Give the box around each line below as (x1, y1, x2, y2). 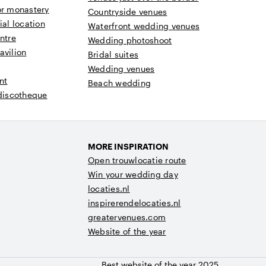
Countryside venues (88, 7, 167, 17)
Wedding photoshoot (88, 35, 172, 46)
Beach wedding (88, 78, 151, 88)
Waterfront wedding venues (88, 21, 199, 31)
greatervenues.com (88, 212, 166, 223)
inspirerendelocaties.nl (88, 198, 181, 208)
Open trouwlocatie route (88, 155, 186, 166)
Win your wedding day (88, 169, 178, 180)
